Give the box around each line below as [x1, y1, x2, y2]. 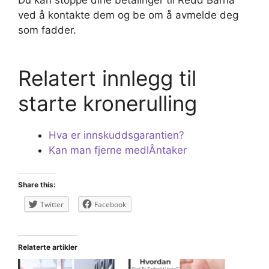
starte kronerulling [18, 90, 197, 116]
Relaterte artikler [18, 243, 77, 252]
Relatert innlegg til [18, 65, 196, 91]
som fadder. [18, 24, 76, 37]
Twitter [40, 199, 64, 210]
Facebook [94, 199, 126, 210]
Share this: [18, 180, 56, 190]
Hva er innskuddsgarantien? [49, 128, 184, 141]
